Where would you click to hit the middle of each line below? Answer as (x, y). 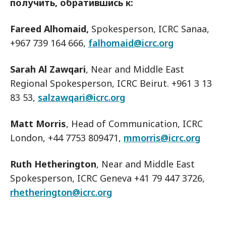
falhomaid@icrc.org (131, 43)
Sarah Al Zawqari (48, 69)
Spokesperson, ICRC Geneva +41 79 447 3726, (107, 178)
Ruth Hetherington (53, 164)
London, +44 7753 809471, (67, 138)
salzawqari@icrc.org (81, 97)
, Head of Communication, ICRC (134, 124)
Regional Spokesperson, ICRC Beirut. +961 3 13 (111, 83)
